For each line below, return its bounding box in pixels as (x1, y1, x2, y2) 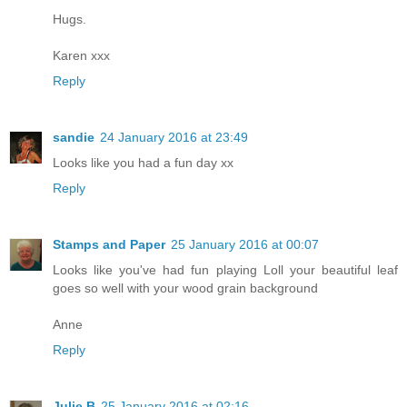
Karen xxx (53, 48, 110, 64)
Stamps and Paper (53, 237, 165, 253)
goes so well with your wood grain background (53, 281, 318, 296)
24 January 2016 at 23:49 (100, 130, 248, 145)
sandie (53, 130, 94, 145)
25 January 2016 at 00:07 (171, 237, 319, 253)
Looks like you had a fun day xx (53, 155, 233, 171)
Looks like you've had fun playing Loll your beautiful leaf (53, 263, 398, 278)
